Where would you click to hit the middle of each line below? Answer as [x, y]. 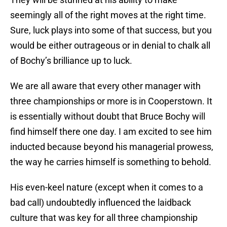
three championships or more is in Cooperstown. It [111, 101]
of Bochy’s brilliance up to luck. [71, 61]
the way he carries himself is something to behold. [111, 162]
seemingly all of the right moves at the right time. [108, 15]
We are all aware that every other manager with [105, 86]
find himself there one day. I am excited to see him [111, 132]
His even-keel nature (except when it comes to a [107, 187]
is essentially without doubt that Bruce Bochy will [108, 117]
